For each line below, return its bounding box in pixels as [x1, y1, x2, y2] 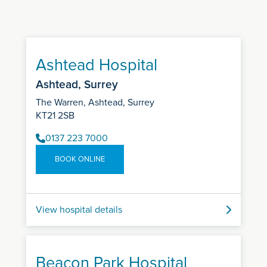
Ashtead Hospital [36, 55, 157, 76]
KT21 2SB [36, 110, 74, 122]
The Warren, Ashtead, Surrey [36, 97, 154, 109]
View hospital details [36, 204, 122, 216]
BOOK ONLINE [55, 154, 105, 164]
